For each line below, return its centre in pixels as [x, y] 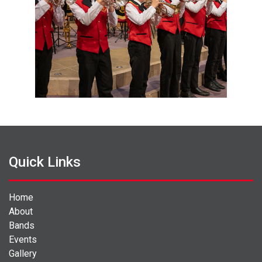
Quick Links [45, 162]
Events [23, 239]
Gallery [23, 253]
